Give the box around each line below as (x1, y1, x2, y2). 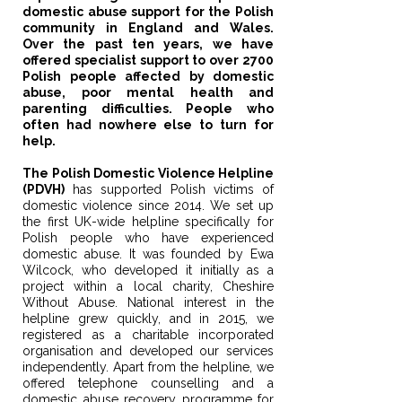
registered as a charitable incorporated (22, 328, 274, 342)
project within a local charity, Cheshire (22, 279, 274, 293)
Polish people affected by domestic (22, 69, 274, 83)
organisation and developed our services (22, 344, 274, 358)
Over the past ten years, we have (22, 37, 274, 51)
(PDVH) (22, 182, 65, 197)
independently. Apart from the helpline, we (22, 360, 274, 374)
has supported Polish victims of (65, 182, 274, 197)
